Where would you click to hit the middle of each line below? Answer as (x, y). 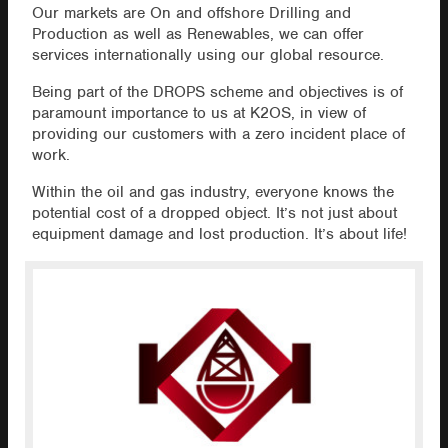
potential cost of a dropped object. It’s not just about (214, 213)
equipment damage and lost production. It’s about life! (219, 234)
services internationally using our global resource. (207, 55)
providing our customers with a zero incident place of (218, 134)
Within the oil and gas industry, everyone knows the (212, 192)
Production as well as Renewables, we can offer (197, 34)
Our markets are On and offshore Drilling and (191, 13)
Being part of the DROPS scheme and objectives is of (217, 92)
